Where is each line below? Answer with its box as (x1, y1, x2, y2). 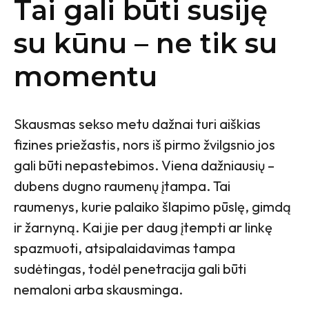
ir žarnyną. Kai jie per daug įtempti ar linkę (14, 218, 272, 236)
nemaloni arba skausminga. (14, 280, 183, 298)
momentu (14, 59, 157, 93)
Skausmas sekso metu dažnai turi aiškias (14, 114, 261, 132)
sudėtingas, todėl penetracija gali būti (14, 259, 246, 277)
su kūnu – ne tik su (14, 26, 277, 60)
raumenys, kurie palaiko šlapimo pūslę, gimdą (14, 197, 291, 215)
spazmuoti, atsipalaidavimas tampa (14, 239, 235, 257)
